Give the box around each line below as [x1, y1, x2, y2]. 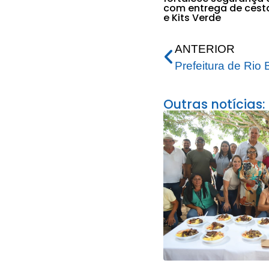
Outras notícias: [163, 95, 265, 113]
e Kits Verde [163, 11, 221, 25]
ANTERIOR [175, 43, 235, 56]
